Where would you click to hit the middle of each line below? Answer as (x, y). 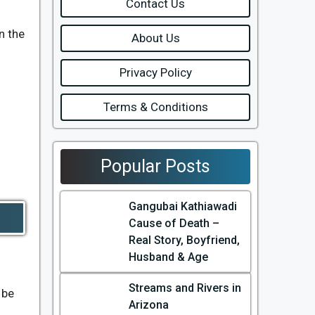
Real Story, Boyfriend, (184, 240)
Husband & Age (168, 257)
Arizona (148, 305)
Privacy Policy (155, 72)
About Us (155, 38)
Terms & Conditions (155, 107)
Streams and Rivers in (185, 288)
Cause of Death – (174, 223)
